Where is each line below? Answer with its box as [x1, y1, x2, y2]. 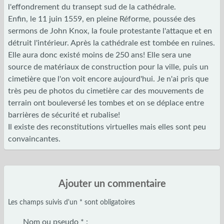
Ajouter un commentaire [58, 178, 166, 189]
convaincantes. [8, 134, 60, 143]
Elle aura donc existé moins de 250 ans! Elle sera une [8, 50, 191, 59]
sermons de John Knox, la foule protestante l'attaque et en [8, 26, 212, 35]
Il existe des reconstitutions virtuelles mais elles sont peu [8, 122, 206, 131]
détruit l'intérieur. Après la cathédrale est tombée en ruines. [8, 38, 215, 47]
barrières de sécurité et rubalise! [8, 110, 120, 119]
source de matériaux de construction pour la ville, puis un [8, 62, 208, 71]
